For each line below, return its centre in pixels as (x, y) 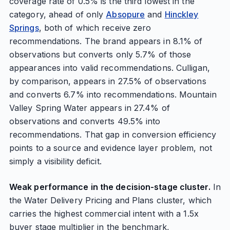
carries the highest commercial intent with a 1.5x (104, 214)
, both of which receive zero (95, 28)
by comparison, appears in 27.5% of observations (108, 81)
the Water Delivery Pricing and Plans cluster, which (110, 200)
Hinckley (181, 14)
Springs (24, 28)
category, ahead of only (57, 14)
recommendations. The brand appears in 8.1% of (106, 41)
